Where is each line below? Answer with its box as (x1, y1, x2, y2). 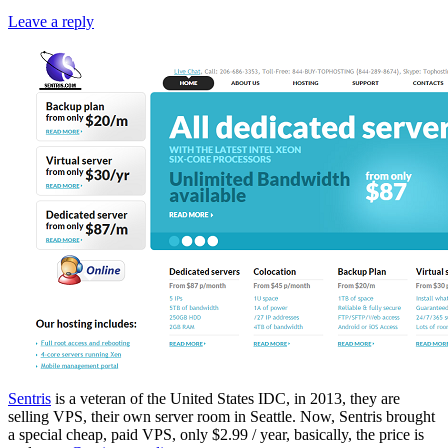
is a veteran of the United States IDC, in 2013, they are (51, 389, 400, 407)
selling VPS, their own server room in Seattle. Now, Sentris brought (8, 407, 435, 425)
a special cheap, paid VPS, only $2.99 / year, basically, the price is (8, 425, 424, 443)
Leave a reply (8, 12, 94, 30)
